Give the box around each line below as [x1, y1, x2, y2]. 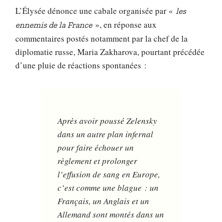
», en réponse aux [92, 18, 157, 30]
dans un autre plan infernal [57, 128, 154, 140]
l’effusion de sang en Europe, [57, 168, 161, 180]
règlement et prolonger [57, 155, 138, 166]
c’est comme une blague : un [57, 181, 159, 193]
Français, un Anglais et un [57, 195, 150, 207]
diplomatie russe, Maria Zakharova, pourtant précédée [15, 46, 205, 57]
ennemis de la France [15, 19, 93, 30]
